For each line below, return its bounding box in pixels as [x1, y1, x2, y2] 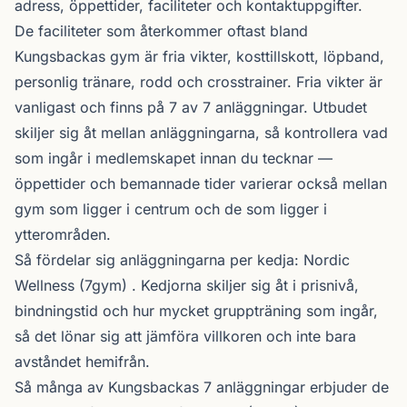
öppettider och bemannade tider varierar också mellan [15, 174, 387, 193]
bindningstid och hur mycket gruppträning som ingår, [15, 302, 378, 320]
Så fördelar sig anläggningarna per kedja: [15, 251, 303, 269]
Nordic [303, 251, 350, 269]
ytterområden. [15, 225, 111, 243]
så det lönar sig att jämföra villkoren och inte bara [15, 327, 356, 345]
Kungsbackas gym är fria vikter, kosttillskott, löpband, [15, 47, 384, 65]
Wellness [15, 276, 79, 294]
